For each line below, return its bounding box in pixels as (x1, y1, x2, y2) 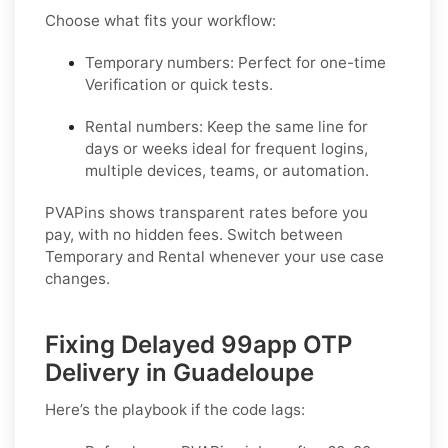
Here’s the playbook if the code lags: (45, 399, 305, 419)
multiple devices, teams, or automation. (85, 160, 369, 180)
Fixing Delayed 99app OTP (45, 329, 352, 359)
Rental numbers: (85, 116, 203, 136)
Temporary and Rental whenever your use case (45, 246, 384, 266)
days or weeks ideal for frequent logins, (85, 138, 368, 158)
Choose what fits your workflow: (45, 10, 276, 30)
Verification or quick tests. (85, 74, 273, 94)
